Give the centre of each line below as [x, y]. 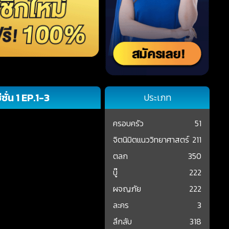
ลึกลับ [123, 221]
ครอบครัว [129, 123]
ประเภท [157, 97]
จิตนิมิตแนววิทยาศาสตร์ [151, 139]
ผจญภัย [127, 188]
